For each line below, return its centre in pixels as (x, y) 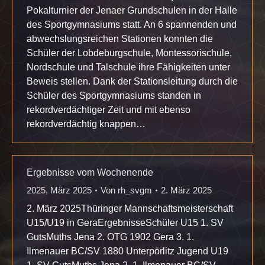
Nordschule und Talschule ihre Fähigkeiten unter (128, 67)
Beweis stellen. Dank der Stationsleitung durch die (132, 81)
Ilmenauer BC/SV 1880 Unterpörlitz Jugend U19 (127, 251)
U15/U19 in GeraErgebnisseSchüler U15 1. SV (125, 223)
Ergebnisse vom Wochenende (90, 172)
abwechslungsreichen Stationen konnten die (120, 39)
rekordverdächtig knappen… (86, 124)
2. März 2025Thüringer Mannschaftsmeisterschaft (130, 209)
